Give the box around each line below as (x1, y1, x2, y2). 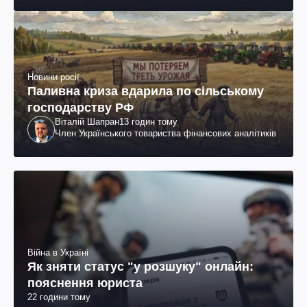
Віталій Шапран (55, 116, 119, 127)
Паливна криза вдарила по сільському (27, 84, 264, 99)
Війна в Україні (27, 247, 88, 258)
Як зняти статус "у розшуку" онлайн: (27, 260, 254, 274)
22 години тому (27, 292, 90, 303)
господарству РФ (27, 101, 134, 115)
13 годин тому (119, 116, 177, 127)
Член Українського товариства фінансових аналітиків (55, 128, 276, 139)
